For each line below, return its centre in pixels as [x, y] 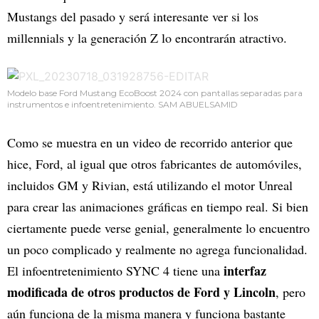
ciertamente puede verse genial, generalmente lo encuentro [158, 228]
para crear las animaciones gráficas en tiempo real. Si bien [158, 207]
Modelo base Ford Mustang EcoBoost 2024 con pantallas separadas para [155, 93]
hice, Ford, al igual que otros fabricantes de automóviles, [155, 164]
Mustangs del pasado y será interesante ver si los [133, 17]
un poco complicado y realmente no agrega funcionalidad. [157, 250]
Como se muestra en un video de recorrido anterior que [150, 143]
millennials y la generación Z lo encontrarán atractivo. [147, 38]
